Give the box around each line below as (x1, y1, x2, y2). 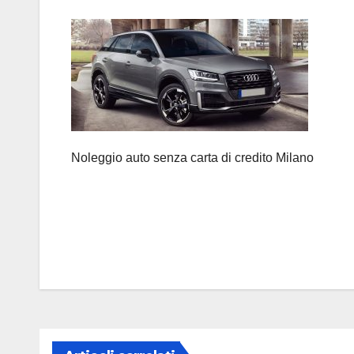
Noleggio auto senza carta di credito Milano (71, 151, 314, 165)
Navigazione (70, 228, 219, 260)
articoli (70, 261, 152, 292)
